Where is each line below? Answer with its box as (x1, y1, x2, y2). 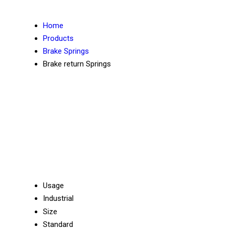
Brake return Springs (43, 59, 111, 69)
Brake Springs (43, 47, 89, 56)
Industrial (43, 193, 74, 203)
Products (43, 34, 74, 43)
